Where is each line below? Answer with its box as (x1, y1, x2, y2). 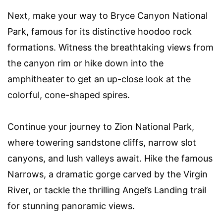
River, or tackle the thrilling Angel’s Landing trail (7, 185, 206, 196)
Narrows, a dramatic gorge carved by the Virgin (7, 169, 208, 180)
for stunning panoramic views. (7, 201, 135, 212)
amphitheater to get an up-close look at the (7, 74, 191, 85)
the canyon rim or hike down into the (7, 58, 164, 69)
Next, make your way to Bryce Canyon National (7, 10, 208, 21)
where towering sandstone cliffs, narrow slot (7, 137, 196, 148)
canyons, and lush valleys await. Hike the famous (7, 153, 213, 164)
